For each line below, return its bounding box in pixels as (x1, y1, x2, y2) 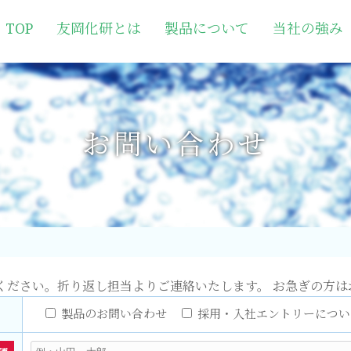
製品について (164, 20, 249, 37)
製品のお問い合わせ (60, 307, 167, 321)
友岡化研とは (56, 20, 141, 37)
